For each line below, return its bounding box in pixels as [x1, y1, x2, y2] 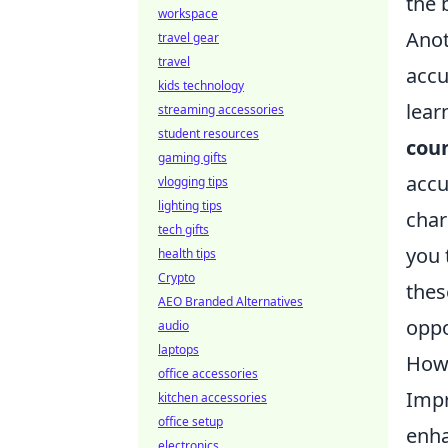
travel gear [158, 29, 219, 46]
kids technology [158, 77, 244, 94]
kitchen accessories [158, 389, 267, 406]
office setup [158, 413, 223, 430]
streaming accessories [158, 101, 284, 118]
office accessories [158, 365, 258, 382]
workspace [158, 5, 218, 22]
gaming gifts [158, 149, 227, 166]
